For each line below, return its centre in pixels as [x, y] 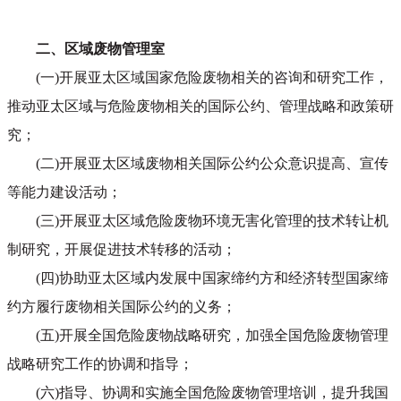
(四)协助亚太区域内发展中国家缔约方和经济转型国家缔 [212, 278]
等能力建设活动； [64, 192]
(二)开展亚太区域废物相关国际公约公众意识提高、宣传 [212, 164]
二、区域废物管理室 [100, 49]
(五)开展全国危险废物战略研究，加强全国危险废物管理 [212, 336]
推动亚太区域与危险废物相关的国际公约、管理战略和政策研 [200, 107]
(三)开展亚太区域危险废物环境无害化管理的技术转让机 [212, 221]
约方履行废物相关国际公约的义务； [122, 307]
